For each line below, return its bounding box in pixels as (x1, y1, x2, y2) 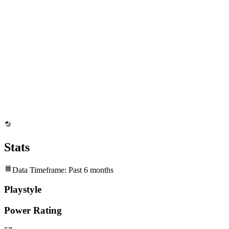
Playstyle (4, 184, 41, 195)
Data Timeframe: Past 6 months (12, 165, 113, 174)
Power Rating (4, 205, 62, 216)
